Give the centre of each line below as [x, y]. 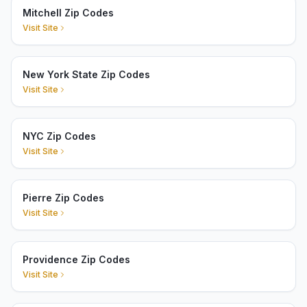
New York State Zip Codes [86, 74]
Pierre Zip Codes [63, 198]
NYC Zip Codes [59, 136]
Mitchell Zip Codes [68, 13]
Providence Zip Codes [76, 259]
